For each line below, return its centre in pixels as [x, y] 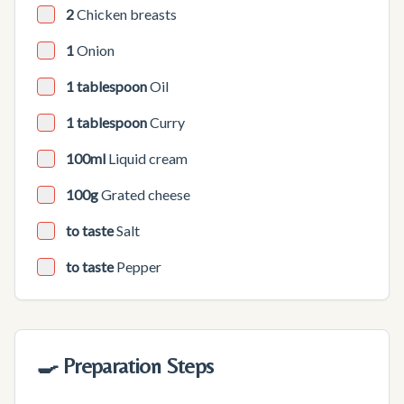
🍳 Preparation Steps [125, 366]
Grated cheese [146, 194]
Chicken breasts [127, 14]
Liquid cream [148, 158]
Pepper [139, 266]
